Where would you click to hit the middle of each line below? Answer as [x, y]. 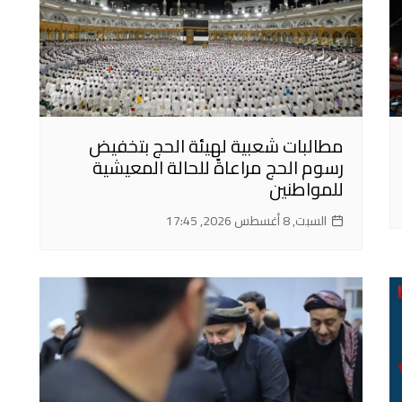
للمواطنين [306, 189]
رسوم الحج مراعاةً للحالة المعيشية [218, 168]
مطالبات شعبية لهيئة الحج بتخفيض [216, 146]
